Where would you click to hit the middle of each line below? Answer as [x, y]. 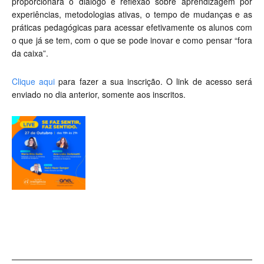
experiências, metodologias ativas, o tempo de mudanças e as [132, 14]
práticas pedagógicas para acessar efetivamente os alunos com [132, 27]
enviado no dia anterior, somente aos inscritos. [99, 95]
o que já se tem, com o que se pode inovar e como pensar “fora [132, 40]
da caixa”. [30, 53]
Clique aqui [35, 82]
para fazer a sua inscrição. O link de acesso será [156, 82]
